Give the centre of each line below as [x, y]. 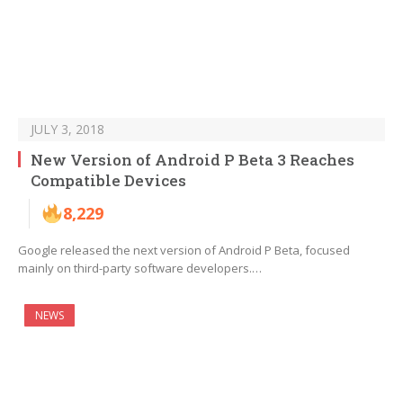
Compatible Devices [108, 181]
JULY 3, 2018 [67, 130]
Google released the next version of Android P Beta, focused [184, 251]
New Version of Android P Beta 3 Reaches [193, 160]
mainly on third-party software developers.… [140, 269]
